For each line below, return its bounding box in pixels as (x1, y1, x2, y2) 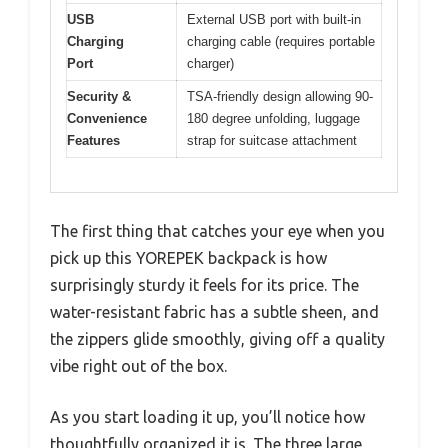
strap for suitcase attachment (187, 132, 357, 148)
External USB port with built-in (187, 11, 361, 27)
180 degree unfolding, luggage (187, 110, 360, 126)
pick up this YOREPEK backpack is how (50, 249, 327, 268)
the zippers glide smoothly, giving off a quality (50, 330, 385, 349)
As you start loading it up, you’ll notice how (50, 408, 365, 427)
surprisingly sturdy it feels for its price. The (50, 276, 359, 295)
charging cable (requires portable (187, 33, 375, 49)
